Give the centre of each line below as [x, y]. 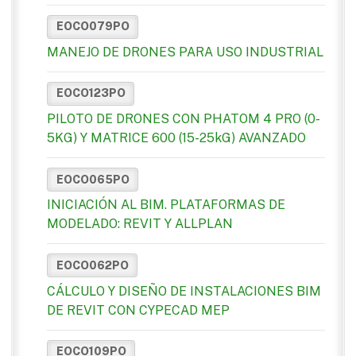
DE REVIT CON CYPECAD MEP [138, 310]
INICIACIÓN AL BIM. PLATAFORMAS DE [166, 205]
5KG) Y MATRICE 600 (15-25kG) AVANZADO [176, 138]
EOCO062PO [92, 265]
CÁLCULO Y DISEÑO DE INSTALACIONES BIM [184, 291]
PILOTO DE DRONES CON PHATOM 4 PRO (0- [184, 119]
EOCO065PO [93, 179]
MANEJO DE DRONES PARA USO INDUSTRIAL [185, 52]
